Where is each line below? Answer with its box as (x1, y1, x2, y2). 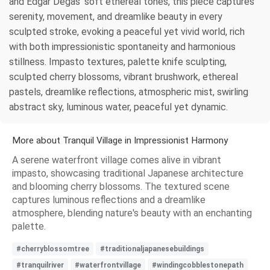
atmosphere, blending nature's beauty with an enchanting (12, 207, 252, 219)
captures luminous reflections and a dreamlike (12, 193, 206, 206)
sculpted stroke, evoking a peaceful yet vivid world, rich (9, 25, 245, 37)
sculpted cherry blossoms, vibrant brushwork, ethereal (9, 71, 238, 83)
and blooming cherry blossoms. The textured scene (12, 180, 230, 192)
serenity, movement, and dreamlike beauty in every (9, 10, 222, 22)
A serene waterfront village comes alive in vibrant (12, 154, 221, 166)
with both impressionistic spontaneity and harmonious (9, 40, 236, 52)
